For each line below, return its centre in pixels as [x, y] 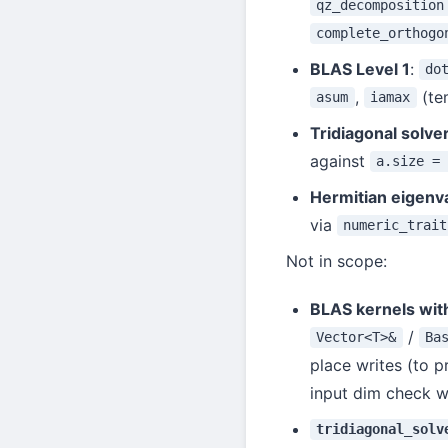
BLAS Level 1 [360, 68]
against [340, 160]
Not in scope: [336, 260]
